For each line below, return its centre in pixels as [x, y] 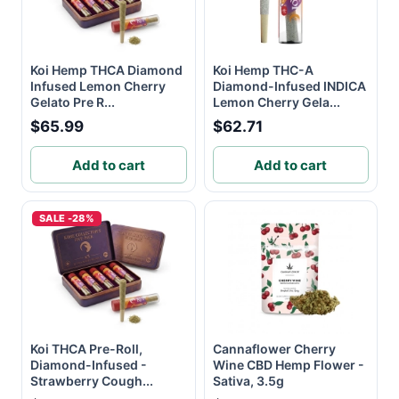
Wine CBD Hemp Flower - [288, 365]
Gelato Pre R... [73, 102]
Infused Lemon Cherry [98, 86]
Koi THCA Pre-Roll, [86, 349]
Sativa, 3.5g [248, 381]
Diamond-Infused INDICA [289, 86]
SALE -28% [67, 218]
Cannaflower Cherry [274, 349]
